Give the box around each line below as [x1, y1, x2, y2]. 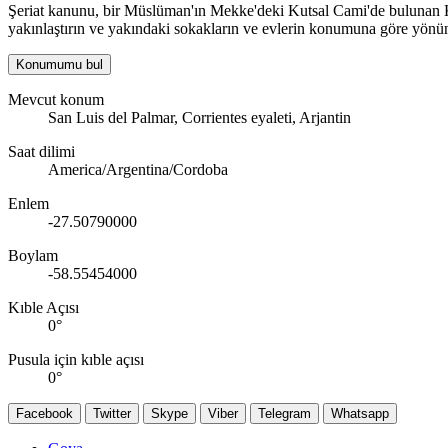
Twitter [93, 406, 131, 422]
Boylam [8, 247, 58, 265]
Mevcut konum [8, 91, 104, 109]
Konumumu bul [16, 57, 103, 73]
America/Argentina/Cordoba [48, 161, 228, 179]
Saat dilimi [8, 143, 75, 161]
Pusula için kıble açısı [8, 351, 144, 369]
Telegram [258, 406, 311, 422]
